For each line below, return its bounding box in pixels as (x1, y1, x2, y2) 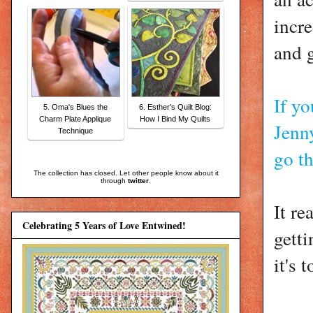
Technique (57, 126, 93, 135)
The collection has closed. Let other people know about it (33, 168, 219, 177)
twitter (128, 176, 149, 184)
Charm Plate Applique (39, 114, 111, 123)
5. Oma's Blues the (43, 102, 108, 111)
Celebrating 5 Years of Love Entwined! (22, 218, 186, 233)
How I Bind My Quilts (140, 114, 210, 123)
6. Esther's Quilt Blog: (138, 102, 212, 111)
